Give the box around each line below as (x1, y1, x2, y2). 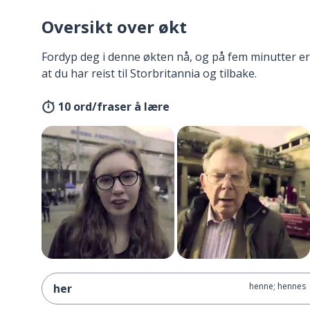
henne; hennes (248, 280, 306, 292)
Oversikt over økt (42, 15, 187, 38)
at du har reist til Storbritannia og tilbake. (42, 66, 257, 81)
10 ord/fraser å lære (58, 99, 170, 114)
